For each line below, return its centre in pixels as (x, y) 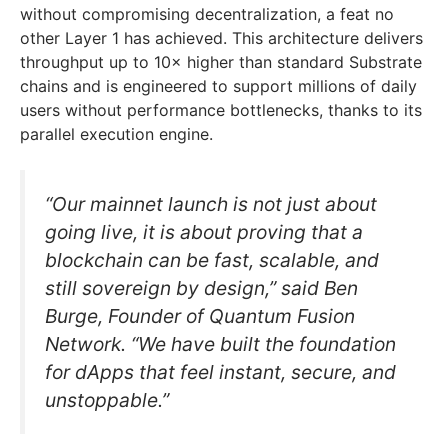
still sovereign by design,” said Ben (201, 287)
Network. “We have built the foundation (220, 343)
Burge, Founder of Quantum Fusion (200, 315)
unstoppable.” (107, 399)
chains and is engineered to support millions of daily (218, 85)
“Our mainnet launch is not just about (211, 203)
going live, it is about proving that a (204, 231)
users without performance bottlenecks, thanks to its (221, 109)
